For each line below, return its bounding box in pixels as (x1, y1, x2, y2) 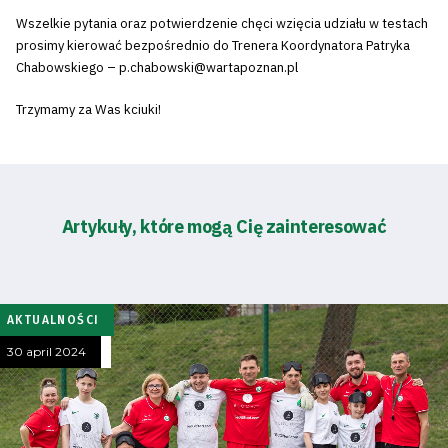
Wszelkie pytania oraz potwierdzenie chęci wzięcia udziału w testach (16, 15, 428, 32)
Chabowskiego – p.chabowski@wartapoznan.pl (16, 59, 298, 76)
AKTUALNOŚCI (7, 313, 100, 327)
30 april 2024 (7, 344, 86, 359)
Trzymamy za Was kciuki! (16, 100, 161, 118)
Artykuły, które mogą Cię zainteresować (61, 215, 387, 238)
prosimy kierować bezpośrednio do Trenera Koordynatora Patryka (16, 37, 410, 54)
